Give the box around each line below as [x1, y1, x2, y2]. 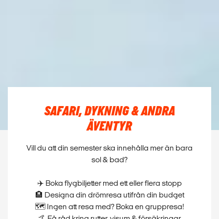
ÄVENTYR [87, 119, 132, 134]
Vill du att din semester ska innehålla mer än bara [26, 144, 193, 152]
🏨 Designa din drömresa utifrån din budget [35, 191, 184, 199]
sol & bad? [91, 155, 128, 164]
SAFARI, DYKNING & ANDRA [44, 104, 175, 119]
